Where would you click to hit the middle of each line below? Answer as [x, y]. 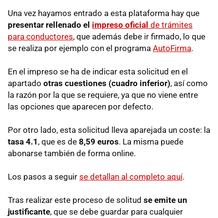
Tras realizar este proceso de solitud [76, 200]
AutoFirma [172, 48]
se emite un [165, 200]
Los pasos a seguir [44, 176]
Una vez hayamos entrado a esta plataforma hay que [104, 13]
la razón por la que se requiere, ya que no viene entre [103, 95]
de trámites [171, 25]
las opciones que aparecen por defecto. [81, 106]
